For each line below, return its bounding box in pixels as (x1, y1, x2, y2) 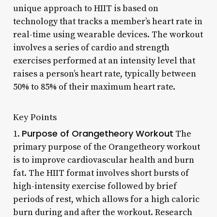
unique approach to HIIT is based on (13, 2, 158, 14)
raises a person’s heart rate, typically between (13, 68, 196, 79)
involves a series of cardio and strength (13, 42, 170, 53)
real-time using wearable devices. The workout (13, 29, 203, 40)
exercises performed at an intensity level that (13, 55, 195, 66)
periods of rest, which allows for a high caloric (13, 193, 200, 205)
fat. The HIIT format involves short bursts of (13, 167, 189, 179)
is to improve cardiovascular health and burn (13, 154, 194, 166)
